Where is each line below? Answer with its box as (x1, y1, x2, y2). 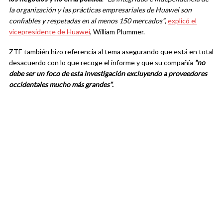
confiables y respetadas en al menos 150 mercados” (9, 16, 165, 25)
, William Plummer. (90, 27, 145, 36)
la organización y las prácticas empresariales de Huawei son (9, 5, 192, 14)
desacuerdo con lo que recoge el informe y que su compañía (9, 58, 195, 67)
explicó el (168, 16, 197, 25)
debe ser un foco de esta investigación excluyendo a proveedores (9, 69, 207, 78)
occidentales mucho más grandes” (9, 80, 112, 89)
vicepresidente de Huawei (9, 27, 90, 36)
